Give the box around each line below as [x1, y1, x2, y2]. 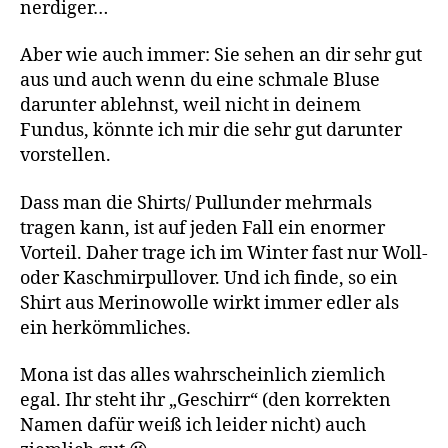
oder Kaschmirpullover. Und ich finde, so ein [20, 266, 398, 290]
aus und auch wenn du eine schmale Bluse [20, 69, 380, 92]
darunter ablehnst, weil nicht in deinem [20, 94, 361, 117]
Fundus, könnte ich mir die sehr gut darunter [20, 119, 402, 142]
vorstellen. [20, 144, 111, 167]
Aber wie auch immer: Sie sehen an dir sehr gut [20, 44, 422, 67]
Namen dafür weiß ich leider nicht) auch [20, 414, 366, 437]
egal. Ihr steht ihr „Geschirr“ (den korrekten [20, 389, 391, 412]
